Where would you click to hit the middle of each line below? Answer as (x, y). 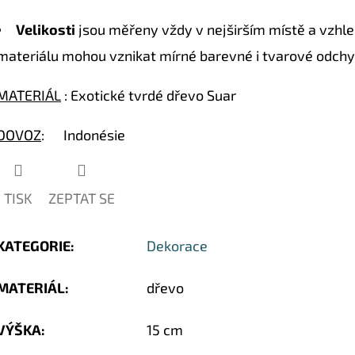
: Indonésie (83, 135)
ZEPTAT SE (82, 198)
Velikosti (46, 30)
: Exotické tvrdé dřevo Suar (149, 95)
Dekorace (177, 245)
